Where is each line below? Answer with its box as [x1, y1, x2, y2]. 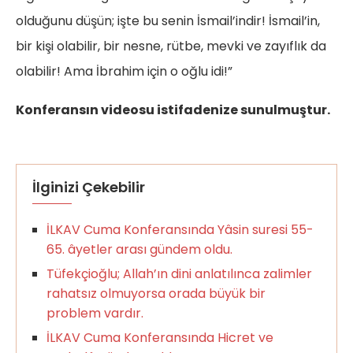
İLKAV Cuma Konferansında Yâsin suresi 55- [46, 221, 314, 240]
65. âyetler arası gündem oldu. [46, 240, 232, 259]
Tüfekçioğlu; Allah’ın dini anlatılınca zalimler [46, 265, 312, 284]
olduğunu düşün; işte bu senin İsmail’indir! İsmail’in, [16, 12, 320, 31]
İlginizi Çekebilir [32, 177, 145, 198]
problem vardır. [46, 304, 143, 323]
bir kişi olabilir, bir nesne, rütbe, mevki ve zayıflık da [16, 37, 326, 56]
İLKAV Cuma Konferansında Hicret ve [46, 329, 273, 347]
